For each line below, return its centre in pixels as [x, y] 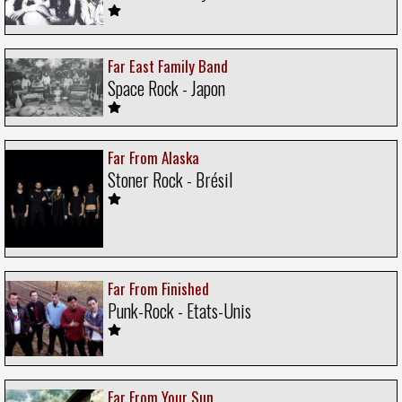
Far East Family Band [168, 66]
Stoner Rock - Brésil [170, 179]
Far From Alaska [153, 157]
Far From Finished [158, 288]
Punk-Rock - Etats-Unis [179, 310]
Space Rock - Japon [166, 87]
